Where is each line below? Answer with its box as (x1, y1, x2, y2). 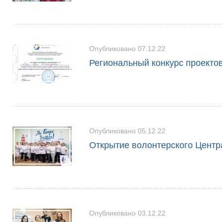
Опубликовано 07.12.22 (89, 45, 166, 53)
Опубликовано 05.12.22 (89, 127, 166, 135)
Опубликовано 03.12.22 (89, 209, 166, 217)
